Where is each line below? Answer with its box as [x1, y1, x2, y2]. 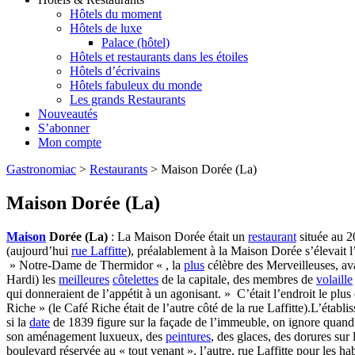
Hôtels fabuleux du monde [70, 78, 202, 93]
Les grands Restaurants [70, 93, 185, 107]
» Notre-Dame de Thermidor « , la [6, 258, 184, 272]
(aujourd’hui [6, 244, 71, 258]
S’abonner [38, 121, 90, 136]
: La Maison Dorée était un [111, 230, 248, 243]
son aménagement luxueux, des [6, 330, 166, 343]
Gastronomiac [6, 162, 76, 177]
